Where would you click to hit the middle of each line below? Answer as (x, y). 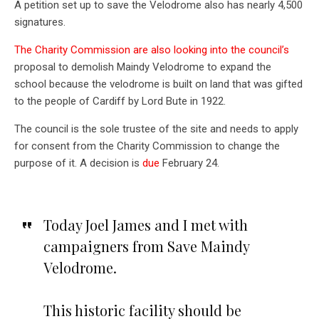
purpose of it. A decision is (78, 163)
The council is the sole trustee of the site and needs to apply (156, 129)
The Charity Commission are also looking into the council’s (152, 49)
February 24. (189, 163)
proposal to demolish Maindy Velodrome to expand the (143, 67)
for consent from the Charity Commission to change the (147, 146)
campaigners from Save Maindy (146, 246)
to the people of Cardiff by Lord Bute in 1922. (120, 101)
